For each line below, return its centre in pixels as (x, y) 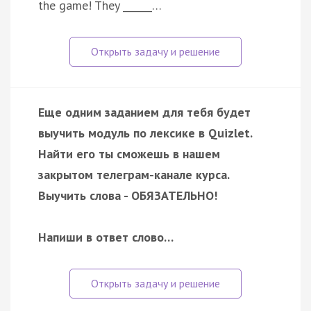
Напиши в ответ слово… (106, 237)
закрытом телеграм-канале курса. (134, 174)
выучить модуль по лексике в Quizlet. (145, 133)
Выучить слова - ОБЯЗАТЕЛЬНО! (128, 195)
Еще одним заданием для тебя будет (144, 112)
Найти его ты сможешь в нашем (129, 153)
